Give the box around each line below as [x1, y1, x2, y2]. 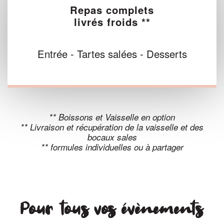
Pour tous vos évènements [20, 198, 203, 223]
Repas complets [70, 2, 154, 17]
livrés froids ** [73, 14, 150, 29]
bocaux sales [87, 130, 137, 143]
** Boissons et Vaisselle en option [49, 110, 175, 123]
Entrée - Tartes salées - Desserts [37, 46, 187, 61]
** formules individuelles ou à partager [40, 140, 183, 153]
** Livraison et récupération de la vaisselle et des [20, 120, 203, 133]
